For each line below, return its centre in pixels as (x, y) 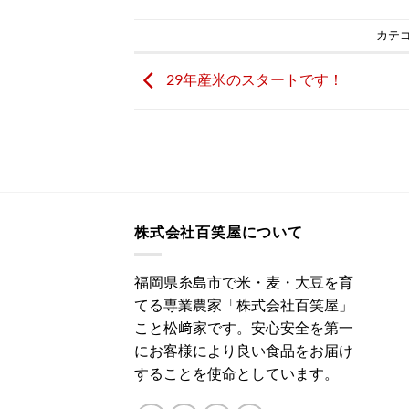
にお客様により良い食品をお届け (244, 351)
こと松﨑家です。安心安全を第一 (244, 328)
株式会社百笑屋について (219, 232)
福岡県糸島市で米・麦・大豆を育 (244, 282)
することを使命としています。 (236, 373)
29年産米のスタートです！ (253, 79)
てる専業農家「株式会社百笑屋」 (244, 305)
